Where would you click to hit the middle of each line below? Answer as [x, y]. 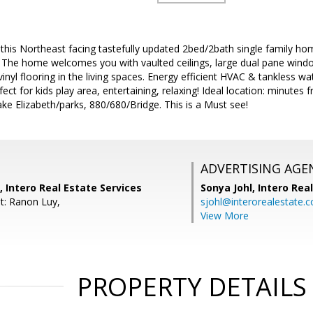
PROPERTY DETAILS [191, 287]
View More [225, 216]
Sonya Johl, [229, 188]
